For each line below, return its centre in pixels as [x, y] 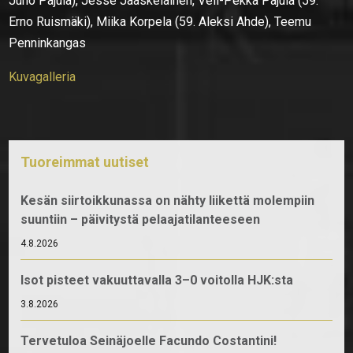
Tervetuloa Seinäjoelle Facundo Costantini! [149, 340]
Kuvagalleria [43, 76]
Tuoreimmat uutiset [85, 162]
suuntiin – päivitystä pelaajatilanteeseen [141, 219]
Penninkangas [48, 43]
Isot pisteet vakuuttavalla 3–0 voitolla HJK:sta [157, 280]
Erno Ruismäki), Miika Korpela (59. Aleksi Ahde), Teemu [160, 21]
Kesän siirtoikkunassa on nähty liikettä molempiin [168, 200]
